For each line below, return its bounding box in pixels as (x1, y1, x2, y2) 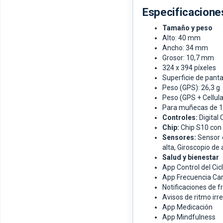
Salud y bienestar (162, 153, 219, 162)
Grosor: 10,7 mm (162, 54, 214, 62)
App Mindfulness (162, 213, 216, 222)
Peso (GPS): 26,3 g (162, 84, 220, 92)
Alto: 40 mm (162, 34, 201, 42)
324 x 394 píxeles (162, 64, 216, 72)
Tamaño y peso (162, 24, 213, 32)
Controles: (162, 113, 198, 122)
